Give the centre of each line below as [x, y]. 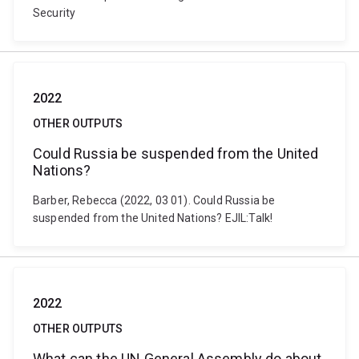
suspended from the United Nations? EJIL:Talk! [153, 218]
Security [54, 13]
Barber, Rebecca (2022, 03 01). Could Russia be [154, 200]
